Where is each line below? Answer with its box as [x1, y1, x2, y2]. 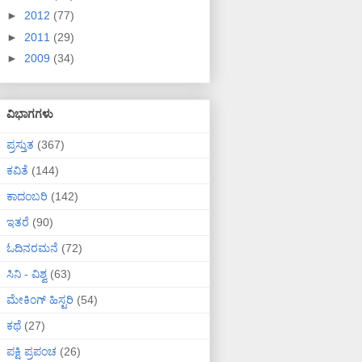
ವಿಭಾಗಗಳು [6, 107, 53, 120]
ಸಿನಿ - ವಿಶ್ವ [6, 267, 47, 280]
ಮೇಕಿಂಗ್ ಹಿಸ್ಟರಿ [6, 293, 74, 306]
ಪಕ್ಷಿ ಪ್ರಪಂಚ [6, 344, 57, 358]
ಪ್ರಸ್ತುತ [6, 137, 34, 151]
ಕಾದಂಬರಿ [6, 189, 48, 203]
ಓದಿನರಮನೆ [6, 241, 58, 255]
